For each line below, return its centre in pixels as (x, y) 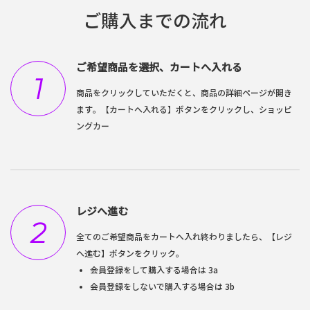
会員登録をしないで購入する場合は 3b (162, 286)
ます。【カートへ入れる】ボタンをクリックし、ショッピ (184, 109)
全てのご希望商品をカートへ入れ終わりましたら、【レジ (184, 237)
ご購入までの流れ (155, 21)
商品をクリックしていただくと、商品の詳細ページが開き (184, 93)
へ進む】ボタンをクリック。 (130, 253)
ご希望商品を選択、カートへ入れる (159, 67)
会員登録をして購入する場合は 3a (154, 270)
